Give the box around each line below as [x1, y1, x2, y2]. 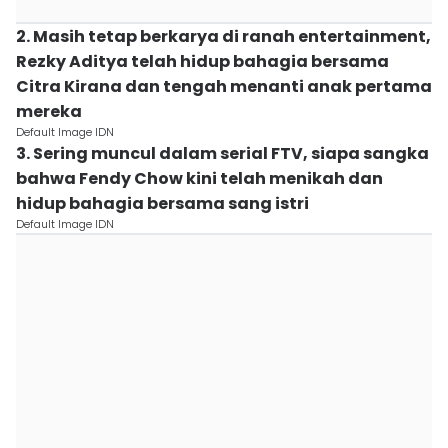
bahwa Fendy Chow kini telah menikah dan [16, 167, 383, 190]
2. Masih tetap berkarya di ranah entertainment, [16, 25, 431, 48]
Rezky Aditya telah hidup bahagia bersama [16, 50, 389, 73]
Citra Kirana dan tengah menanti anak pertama [16, 75, 432, 98]
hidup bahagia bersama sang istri [16, 192, 309, 215]
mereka [16, 100, 82, 123]
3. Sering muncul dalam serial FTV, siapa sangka [16, 142, 429, 165]
